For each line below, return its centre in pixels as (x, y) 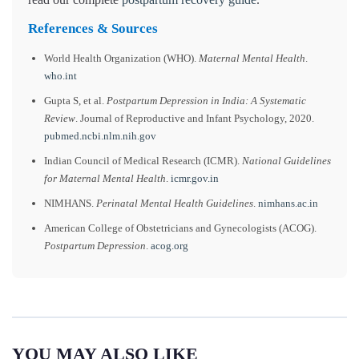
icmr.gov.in (195, 178)
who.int (61, 76)
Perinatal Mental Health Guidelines (175, 203)
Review (60, 118)
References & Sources (93, 29)
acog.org (169, 245)
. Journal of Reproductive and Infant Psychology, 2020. (195, 118)
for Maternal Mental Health (105, 178)
